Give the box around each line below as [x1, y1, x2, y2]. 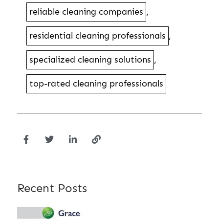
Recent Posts [17, 180, 87, 195]
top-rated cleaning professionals [29, 78, 163, 89]
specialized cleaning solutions [29, 54, 151, 65]
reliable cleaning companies [29, 6, 143, 17]
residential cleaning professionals [29, 30, 166, 41]
